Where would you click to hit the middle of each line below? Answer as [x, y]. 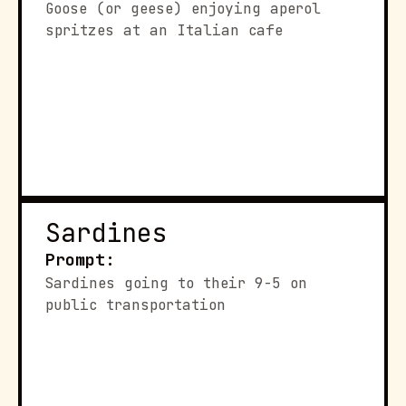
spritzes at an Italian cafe [164, 30]
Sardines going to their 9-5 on [176, 283]
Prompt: [80, 260]
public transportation [135, 305]
